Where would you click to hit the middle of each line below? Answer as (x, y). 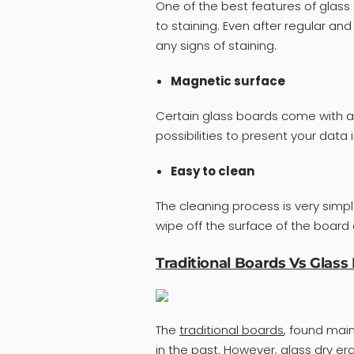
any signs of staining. (216, 46)
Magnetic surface (228, 81)
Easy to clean (212, 171)
